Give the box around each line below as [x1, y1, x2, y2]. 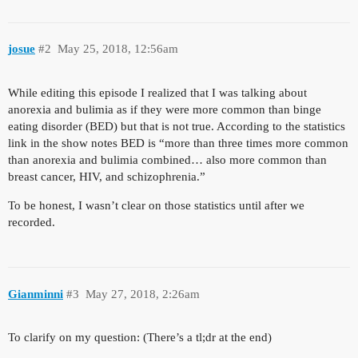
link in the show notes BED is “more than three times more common [8, 137, 348, 150]
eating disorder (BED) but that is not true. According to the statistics [8, 120, 345, 133]
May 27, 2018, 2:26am [85, 287, 200, 300]
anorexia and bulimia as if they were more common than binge [8, 103, 321, 117]
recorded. [8, 216, 55, 229]
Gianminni [8, 287, 63, 300]
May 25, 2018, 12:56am [57, 42, 178, 56]
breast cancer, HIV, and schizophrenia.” [8, 170, 205, 184]
